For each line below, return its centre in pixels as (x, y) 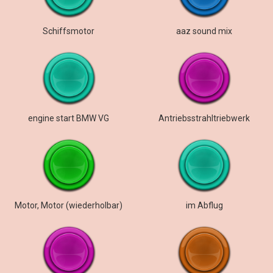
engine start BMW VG (69, 118)
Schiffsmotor (69, 31)
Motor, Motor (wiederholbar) (69, 205)
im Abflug (204, 205)
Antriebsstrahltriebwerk (204, 118)
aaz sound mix (204, 31)
